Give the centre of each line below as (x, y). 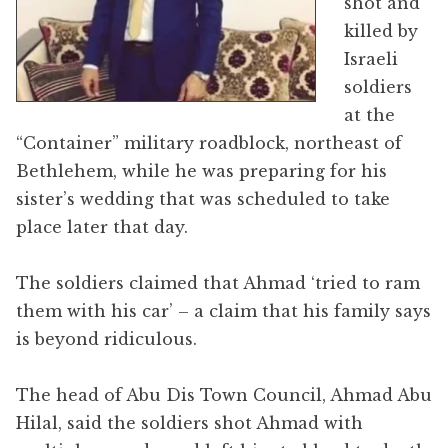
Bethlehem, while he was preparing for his (201, 171)
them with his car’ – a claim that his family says (223, 311)
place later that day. (102, 227)
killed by (381, 31)
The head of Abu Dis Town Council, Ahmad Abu (224, 395)
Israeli (371, 59)
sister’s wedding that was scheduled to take (203, 199)
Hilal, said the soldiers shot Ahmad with (189, 423)
